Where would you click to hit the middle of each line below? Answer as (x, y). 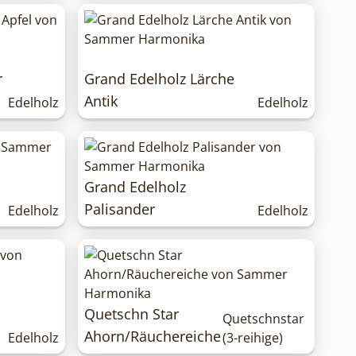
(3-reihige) (253, 338)
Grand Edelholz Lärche (159, 79)
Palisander (120, 209)
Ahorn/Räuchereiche (153, 337)
